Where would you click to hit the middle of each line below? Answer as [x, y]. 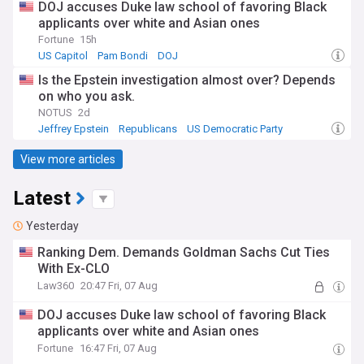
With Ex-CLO [74, 269]
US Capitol [63, 56]
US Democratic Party [235, 129]
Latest [42, 199]
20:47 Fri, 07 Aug [119, 286]
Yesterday [52, 226]
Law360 [56, 286]
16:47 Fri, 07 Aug [119, 348]
